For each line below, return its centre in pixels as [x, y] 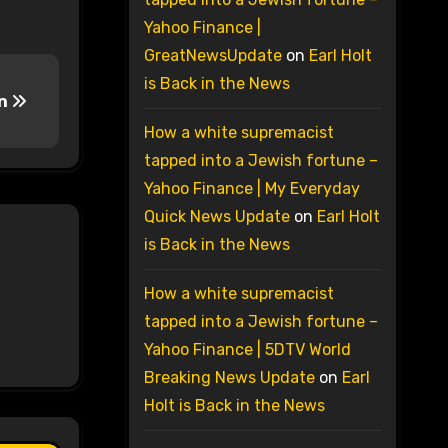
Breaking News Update [229, 378]
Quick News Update [216, 217]
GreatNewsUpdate [212, 56]
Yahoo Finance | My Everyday [251, 189]
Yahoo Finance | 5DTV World [247, 350]
